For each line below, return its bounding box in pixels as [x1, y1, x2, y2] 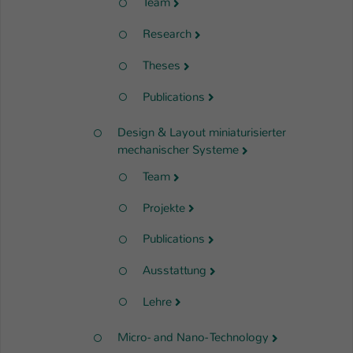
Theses [143, 57, 180, 73]
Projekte [143, 199, 185, 216]
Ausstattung [143, 262, 206, 278]
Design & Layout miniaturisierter [117, 124, 286, 141]
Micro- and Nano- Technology [117, 329, 269, 346]
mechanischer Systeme [117, 142, 239, 158]
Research [143, 26, 191, 43]
